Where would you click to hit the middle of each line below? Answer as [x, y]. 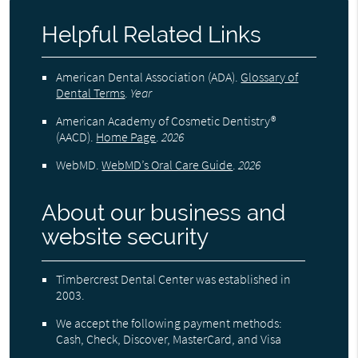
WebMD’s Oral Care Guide [167, 165]
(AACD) [74, 137]
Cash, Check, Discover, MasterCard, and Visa [169, 339]
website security [125, 237]
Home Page [126, 137]
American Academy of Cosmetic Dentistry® [166, 121]
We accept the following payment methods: [169, 323]
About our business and [164, 213]
